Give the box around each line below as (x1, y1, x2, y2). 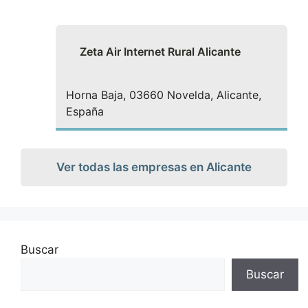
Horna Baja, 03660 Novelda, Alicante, (66, 88, 261, 102)
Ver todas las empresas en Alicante (56, 159, 252, 174)
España (66, 104, 104, 118)
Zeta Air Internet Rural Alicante (80, 45, 241, 58)
